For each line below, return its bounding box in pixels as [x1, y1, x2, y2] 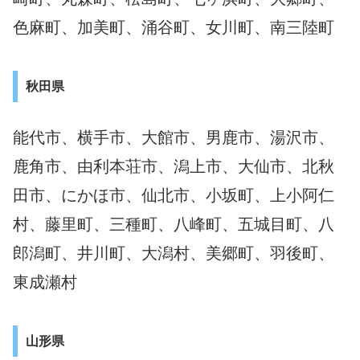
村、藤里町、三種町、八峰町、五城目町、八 [13, 215, 334, 234]
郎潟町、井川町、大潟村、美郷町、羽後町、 [13, 244, 334, 263]
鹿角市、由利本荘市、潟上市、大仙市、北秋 [13, 157, 334, 176]
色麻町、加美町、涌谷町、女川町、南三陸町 [13, 18, 334, 37]
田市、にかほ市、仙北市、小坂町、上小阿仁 [13, 186, 334, 205]
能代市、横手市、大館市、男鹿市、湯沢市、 [13, 129, 334, 147]
